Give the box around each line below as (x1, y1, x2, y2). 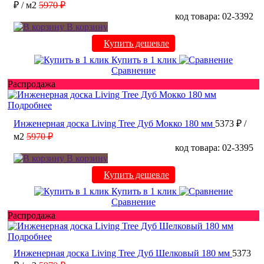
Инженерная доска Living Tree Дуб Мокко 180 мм (14, 118, 213, 128)
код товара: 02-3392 (175, 11, 253, 21)
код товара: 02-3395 (175, 142, 253, 153)
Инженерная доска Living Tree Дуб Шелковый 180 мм (14, 247, 230, 258)
